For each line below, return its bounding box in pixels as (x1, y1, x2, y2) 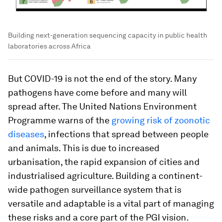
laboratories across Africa (8, 42, 91, 51)
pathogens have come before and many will (8, 87, 187, 98)
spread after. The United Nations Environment (8, 101, 197, 112)
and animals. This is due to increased (8, 143, 160, 154)
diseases (8, 129, 44, 140)
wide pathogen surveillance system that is (8, 184, 181, 195)
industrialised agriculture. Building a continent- (8, 170, 203, 181)
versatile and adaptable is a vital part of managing (8, 198, 214, 209)
